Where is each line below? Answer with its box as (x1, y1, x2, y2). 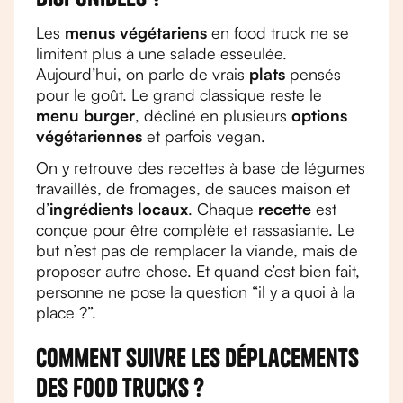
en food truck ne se (207, 22, 349, 42)
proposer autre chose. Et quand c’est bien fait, (36, 261, 360, 281)
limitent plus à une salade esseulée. (36, 43, 287, 63)
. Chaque (188, 199, 258, 219)
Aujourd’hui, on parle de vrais (36, 64, 249, 84)
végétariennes (36, 126, 142, 146)
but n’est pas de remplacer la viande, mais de (36, 240, 358, 260)
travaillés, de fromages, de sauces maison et (36, 178, 350, 198)
